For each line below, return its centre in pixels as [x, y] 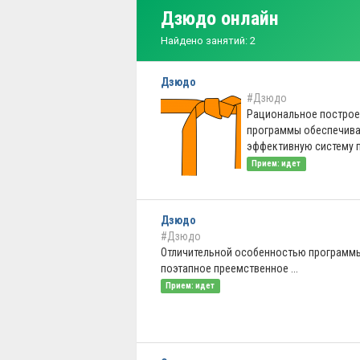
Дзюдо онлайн [220, 18]
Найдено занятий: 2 [208, 41]
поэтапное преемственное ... [229, 268]
